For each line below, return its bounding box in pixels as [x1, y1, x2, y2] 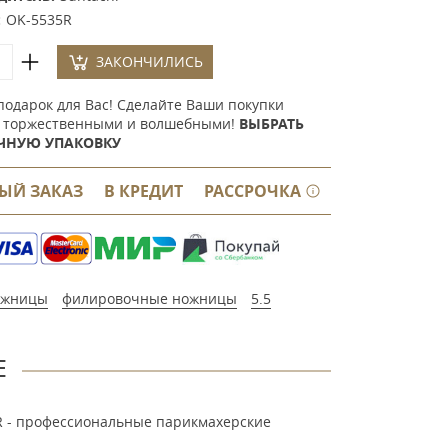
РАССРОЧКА [203, 180, 305, 202]
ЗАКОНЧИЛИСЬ [95, 52, 203, 71]
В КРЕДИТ [103, 180, 183, 202]
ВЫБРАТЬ [238, 114, 304, 133]
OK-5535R [5, 10, 72, 29]
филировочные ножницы [61, 289, 237, 308]
